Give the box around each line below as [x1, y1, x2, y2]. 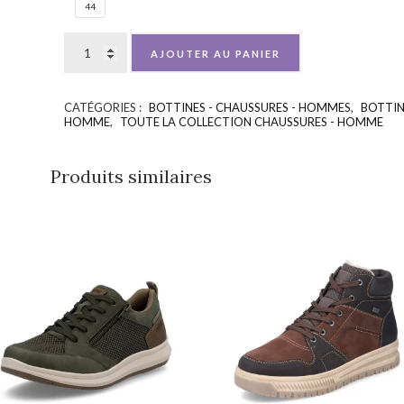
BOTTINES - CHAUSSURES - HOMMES [148, 100, 351, 115]
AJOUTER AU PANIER [150, 47, 280, 60]
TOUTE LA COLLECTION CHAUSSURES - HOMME [119, 115, 383, 129]
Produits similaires [50, 165, 212, 188]
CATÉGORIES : [63, 100, 144, 115]
